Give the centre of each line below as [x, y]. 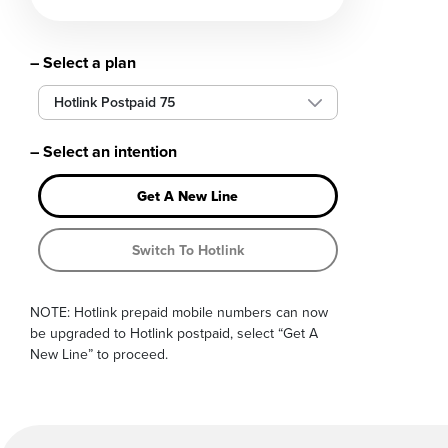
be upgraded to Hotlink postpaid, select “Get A [174, 333]
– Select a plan [83, 63]
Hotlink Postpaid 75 [114, 102]
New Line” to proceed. [99, 354]
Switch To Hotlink [187, 250]
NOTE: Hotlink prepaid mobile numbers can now [179, 312]
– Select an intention [103, 152]
